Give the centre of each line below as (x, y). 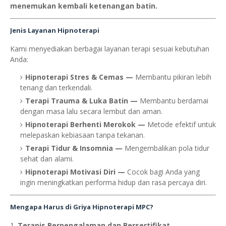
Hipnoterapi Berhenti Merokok (80, 125)
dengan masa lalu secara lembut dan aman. (91, 111)
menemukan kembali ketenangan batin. (84, 6)
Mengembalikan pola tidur (167, 148)
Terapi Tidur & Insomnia (69, 148)
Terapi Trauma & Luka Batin (77, 101)
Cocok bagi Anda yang (163, 172)
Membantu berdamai (174, 101)
